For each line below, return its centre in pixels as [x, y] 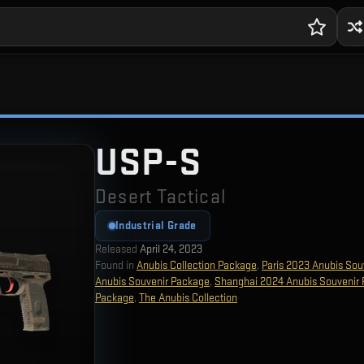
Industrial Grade [156, 225]
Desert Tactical [160, 197]
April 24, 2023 [171, 249]
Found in [115, 265]
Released [116, 249]
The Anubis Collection [188, 298]
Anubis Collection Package [197, 265]
